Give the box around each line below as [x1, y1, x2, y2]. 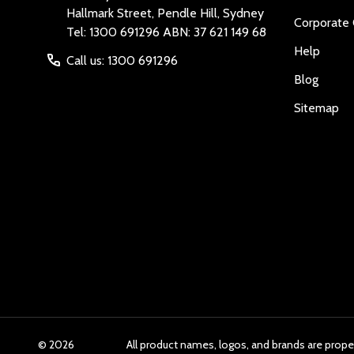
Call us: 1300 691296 [66, 53, 178, 69]
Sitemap [294, 100, 339, 116]
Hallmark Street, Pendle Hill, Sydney [66, 6, 264, 21]
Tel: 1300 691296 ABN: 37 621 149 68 [163, 24, 266, 40]
